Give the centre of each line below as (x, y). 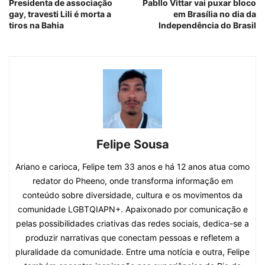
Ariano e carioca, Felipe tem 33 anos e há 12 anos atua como (132, 167)
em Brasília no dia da (215, 14)
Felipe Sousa (132, 145)
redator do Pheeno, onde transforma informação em (132, 181)
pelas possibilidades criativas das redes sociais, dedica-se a (132, 224)
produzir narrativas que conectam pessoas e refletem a (132, 238)
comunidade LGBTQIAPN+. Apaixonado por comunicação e (132, 209)
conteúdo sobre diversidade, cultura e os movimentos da (132, 195)
